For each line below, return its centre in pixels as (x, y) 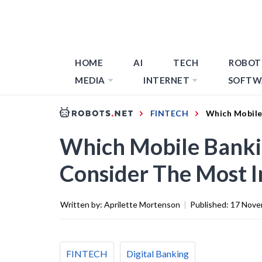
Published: (210, 204)
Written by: (82, 204)
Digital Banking (158, 253)
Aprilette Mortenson (142, 204)
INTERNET (166, 80)
